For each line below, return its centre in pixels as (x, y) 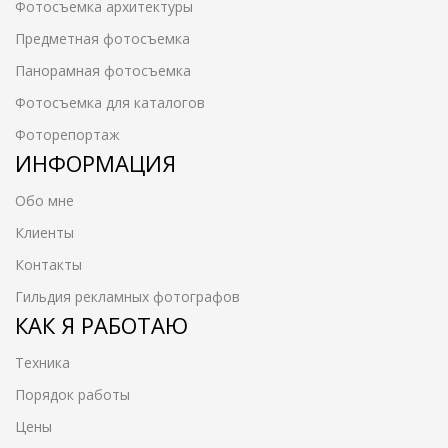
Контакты (48, 264)
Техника (42, 362)
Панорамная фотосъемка (103, 70)
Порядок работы (72, 394)
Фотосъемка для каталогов (110, 102)
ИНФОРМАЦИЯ (95, 162)
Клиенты (44, 232)
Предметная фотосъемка (102, 38)
